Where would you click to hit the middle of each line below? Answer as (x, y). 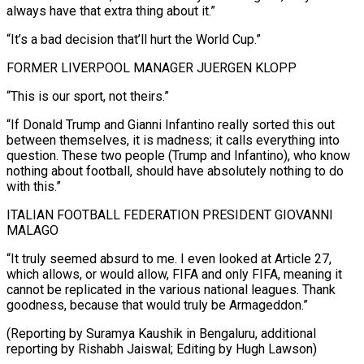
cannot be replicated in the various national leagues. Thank (171, 289)
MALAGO (32, 230)
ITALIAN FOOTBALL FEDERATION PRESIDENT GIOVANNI (170, 214)
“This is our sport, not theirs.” (88, 96)
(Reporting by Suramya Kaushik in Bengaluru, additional (161, 333)
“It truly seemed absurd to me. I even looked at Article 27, (169, 258)
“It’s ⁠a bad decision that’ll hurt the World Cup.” (134, 39)
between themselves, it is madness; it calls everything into (173, 140)
